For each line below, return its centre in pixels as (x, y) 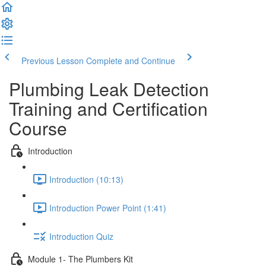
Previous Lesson (53, 61)
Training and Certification (108, 108)
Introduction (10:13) (86, 179)
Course (38, 128)
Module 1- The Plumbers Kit (80, 259)
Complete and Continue (131, 61)
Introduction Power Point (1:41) (108, 208)
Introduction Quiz (81, 236)
